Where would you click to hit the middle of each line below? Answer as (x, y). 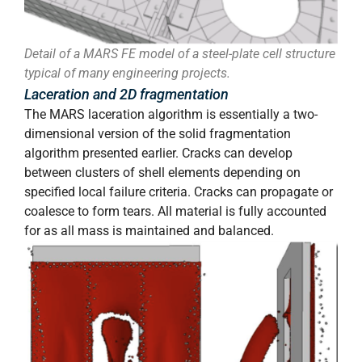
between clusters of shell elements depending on (162, 173)
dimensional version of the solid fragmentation (158, 134)
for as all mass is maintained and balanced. (149, 231)
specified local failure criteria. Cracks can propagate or (179, 192)
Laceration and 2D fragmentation (126, 95)
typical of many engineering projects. (127, 74)
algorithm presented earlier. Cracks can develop (158, 154)
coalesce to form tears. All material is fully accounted (175, 212)
